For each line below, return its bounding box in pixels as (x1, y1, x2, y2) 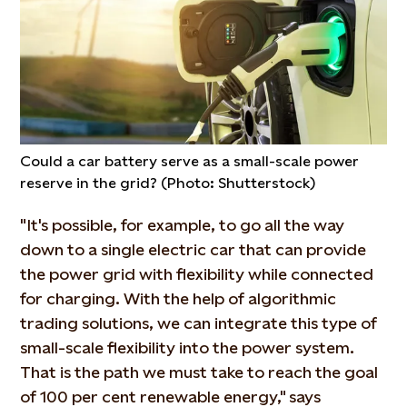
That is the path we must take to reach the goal (20, 362, 379, 382)
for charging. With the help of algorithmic (20, 288, 337, 308)
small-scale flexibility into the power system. (20, 337, 355, 357)
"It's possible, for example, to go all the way (20, 214, 345, 234)
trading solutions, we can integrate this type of (20, 313, 378, 333)
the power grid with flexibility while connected (20, 263, 374, 283)
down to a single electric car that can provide (20, 239, 367, 259)
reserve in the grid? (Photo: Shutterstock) (20, 174, 316, 192)
